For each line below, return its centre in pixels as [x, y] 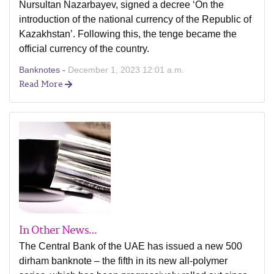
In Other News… [58, 229]
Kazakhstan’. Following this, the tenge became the [128, 34]
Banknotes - [43, 70]
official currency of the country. [84, 49]
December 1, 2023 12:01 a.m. [126, 70]
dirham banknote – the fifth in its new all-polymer [123, 261]
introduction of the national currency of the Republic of [135, 19]
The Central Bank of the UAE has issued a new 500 [131, 246]
